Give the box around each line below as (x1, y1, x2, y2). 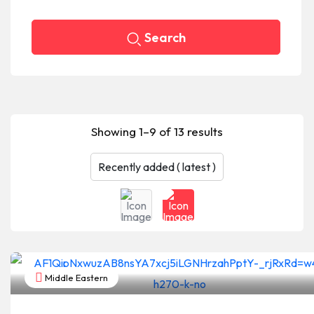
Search (144, 29, 186, 46)
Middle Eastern (43, 272, 108, 283)
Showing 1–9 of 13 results (91, 124, 223, 139)
